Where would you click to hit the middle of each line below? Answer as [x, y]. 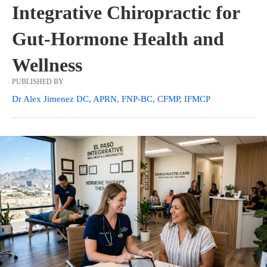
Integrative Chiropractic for [126, 13]
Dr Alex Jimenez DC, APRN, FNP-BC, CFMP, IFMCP [111, 99]
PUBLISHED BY [38, 82]
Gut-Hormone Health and [118, 39]
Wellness [47, 65]
